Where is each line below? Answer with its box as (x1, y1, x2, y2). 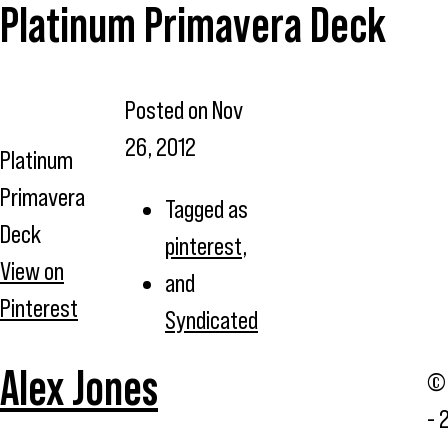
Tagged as (165, 194, 248, 223)
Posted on (125, 95, 212, 124)
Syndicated (165, 305, 258, 334)
